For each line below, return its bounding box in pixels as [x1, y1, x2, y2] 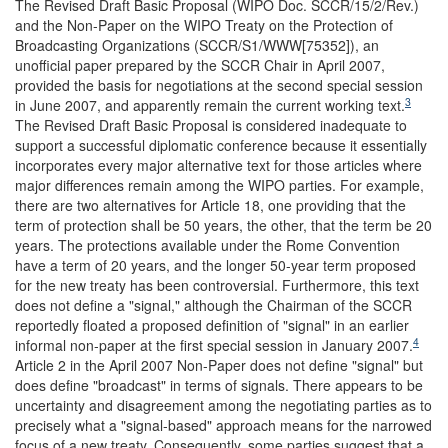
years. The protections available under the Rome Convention [15, 235, 400, 255]
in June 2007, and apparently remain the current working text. [15, 95, 405, 115]
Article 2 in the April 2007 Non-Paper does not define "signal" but [15, 355, 423, 375]
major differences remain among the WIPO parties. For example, [15, 175, 424, 195]
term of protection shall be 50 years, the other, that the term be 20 [15, 215, 432, 235]
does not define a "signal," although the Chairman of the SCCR [15, 295, 412, 315]
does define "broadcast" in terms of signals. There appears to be [15, 375, 423, 395]
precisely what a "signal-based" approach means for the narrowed [15, 415, 432, 435]
